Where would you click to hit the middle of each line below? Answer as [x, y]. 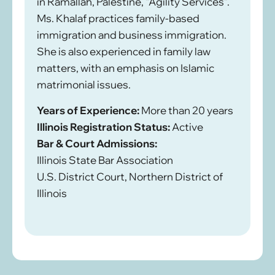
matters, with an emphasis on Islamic [126, 68]
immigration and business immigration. [132, 34]
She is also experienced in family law [124, 51]
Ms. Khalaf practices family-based [118, 18]
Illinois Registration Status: [103, 127]
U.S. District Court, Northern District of [130, 177]
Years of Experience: [88, 110]
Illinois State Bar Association [105, 160]
